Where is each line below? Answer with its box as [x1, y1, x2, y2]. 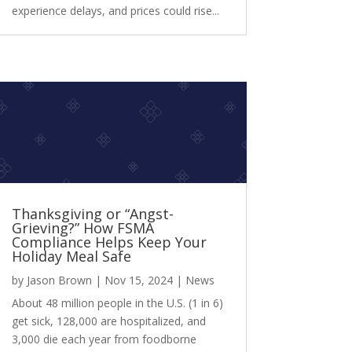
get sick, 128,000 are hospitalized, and [11, 313, 206, 328]
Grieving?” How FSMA [11, 218, 154, 237]
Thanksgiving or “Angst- [11, 203, 174, 223]
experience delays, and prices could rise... [11, 3, 219, 19]
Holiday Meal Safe [11, 246, 131, 266]
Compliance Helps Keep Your [11, 232, 207, 251]
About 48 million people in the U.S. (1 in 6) [11, 295, 223, 310]
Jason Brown [26, 272, 92, 288]
